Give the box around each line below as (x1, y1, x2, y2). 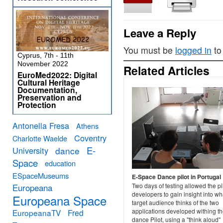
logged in (175, 43, 212, 56)
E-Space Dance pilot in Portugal (132, 172, 221, 181)
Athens (76, 120, 99, 131)
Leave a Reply (123, 24, 196, 41)
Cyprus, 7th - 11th (17, 51, 74, 59)
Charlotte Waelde (12, 133, 67, 143)
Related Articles (123, 62, 210, 79)
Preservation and (17, 92, 82, 103)
